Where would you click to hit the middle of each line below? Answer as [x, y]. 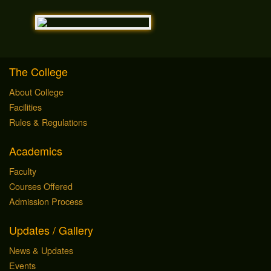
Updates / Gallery [51, 230]
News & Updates [41, 250]
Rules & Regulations [48, 122]
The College [38, 71]
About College [36, 91]
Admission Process [46, 201]
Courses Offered [41, 186]
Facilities [25, 106]
